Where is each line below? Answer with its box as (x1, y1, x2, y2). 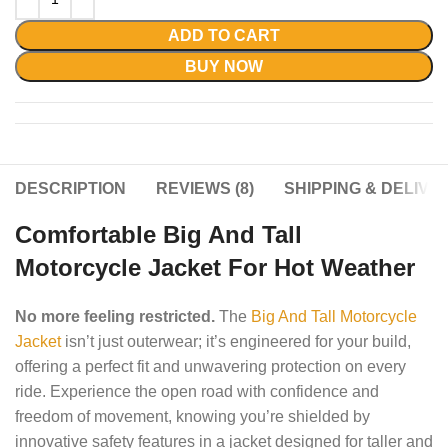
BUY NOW (185, 58, 263, 76)
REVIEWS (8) (156, 180, 255, 198)
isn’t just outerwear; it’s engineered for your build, (61, 333, 412, 351)
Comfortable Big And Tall (15, 221, 303, 249)
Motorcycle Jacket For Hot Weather (15, 254, 416, 282)
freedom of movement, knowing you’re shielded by (15, 408, 371, 426)
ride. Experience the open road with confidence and (15, 383, 380, 401)
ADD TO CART (168, 27, 280, 45)
